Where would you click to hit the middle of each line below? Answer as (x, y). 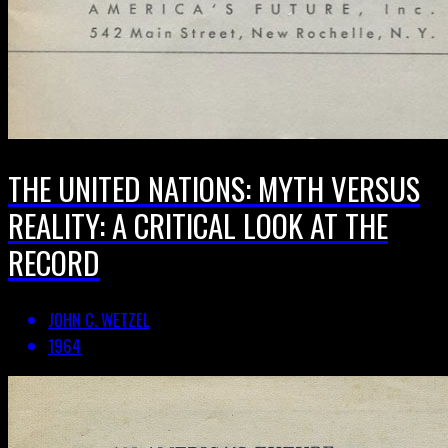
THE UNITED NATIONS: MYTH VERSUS (214, 188)
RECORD (54, 262)
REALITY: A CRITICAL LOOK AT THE (198, 225)
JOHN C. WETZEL (99, 320)
